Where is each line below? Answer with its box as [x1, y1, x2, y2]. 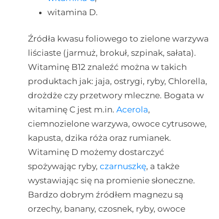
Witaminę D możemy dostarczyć [27, 147, 164, 157]
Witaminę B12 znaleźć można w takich [27, 62, 187, 72]
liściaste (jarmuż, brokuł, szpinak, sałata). [27, 48, 196, 58]
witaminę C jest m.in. [27, 105, 116, 115]
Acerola [116, 105, 148, 115]
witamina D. [47, 7, 98, 17]
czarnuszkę [99, 161, 146, 172]
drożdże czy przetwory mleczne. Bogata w [27, 90, 204, 101]
